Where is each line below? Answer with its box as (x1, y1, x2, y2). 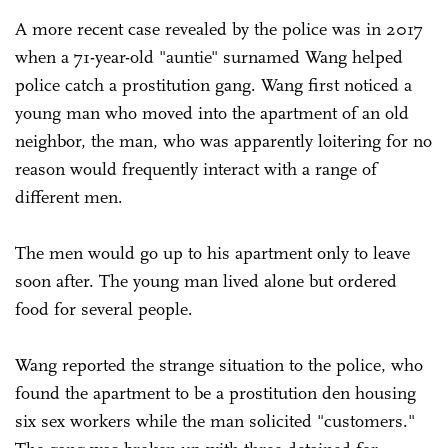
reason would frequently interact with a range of (15, 157, 377, 180)
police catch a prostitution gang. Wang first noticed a (15, 73, 412, 96)
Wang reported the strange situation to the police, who (15, 353, 423, 376)
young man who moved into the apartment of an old (15, 101, 409, 124)
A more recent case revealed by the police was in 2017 (15, 17, 423, 40)
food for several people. (15, 297, 203, 320)
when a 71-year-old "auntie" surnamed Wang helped (15, 45, 403, 68)
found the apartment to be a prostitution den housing (15, 381, 416, 404)
